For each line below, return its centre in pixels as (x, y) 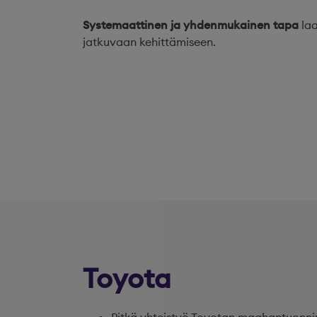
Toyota (127, 278)
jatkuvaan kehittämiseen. (149, 42)
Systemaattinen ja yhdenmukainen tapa (191, 25)
